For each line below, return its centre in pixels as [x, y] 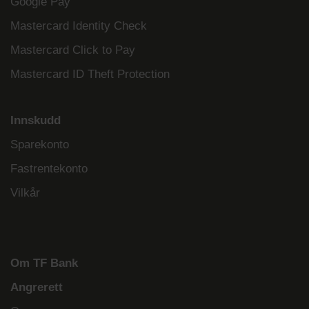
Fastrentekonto [49, 169]
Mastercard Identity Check [79, 26]
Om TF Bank [46, 263]
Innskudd [36, 121]
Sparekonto [40, 145]
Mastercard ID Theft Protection [90, 74]
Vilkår [25, 193]
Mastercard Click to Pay [73, 50]
